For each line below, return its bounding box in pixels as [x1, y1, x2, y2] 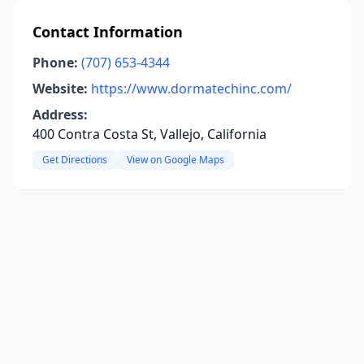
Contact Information [32, 22, 183, 41]
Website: [32, 80, 88, 97]
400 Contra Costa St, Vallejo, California [32, 125, 266, 143]
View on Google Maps [127, 153, 224, 167]
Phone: [32, 54, 78, 71]
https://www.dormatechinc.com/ [91, 80, 292, 97]
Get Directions [42, 153, 107, 167]
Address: [32, 106, 88, 123]
